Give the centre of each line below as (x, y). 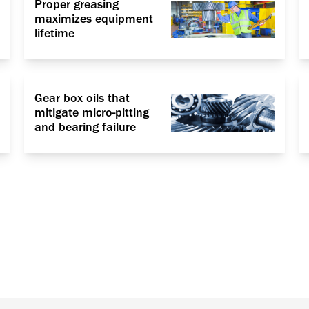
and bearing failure (85, 128)
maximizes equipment (93, 19)
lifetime (54, 34)
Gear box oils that (82, 99)
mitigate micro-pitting (91, 113)
